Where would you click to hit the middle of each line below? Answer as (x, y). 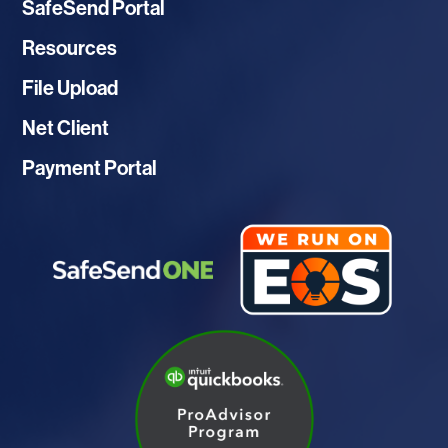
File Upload (70, 87)
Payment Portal (89, 167)
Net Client (65, 127)
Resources (69, 47)
